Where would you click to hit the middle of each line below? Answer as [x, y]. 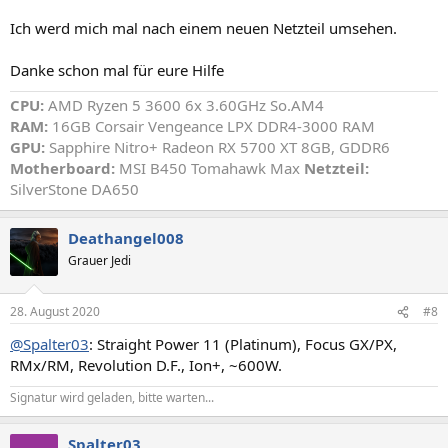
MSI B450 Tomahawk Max [209, 167]
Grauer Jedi [99, 260]
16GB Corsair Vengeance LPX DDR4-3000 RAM [213, 125]
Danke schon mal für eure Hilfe [117, 69]
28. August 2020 [55, 312]
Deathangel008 [126, 237]
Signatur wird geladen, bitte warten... [112, 398]
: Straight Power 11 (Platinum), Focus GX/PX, [243, 344]
